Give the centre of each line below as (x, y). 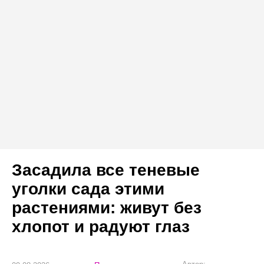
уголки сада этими (88, 189)
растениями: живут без (107, 208)
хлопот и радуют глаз (101, 227)
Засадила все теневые (106, 170)
